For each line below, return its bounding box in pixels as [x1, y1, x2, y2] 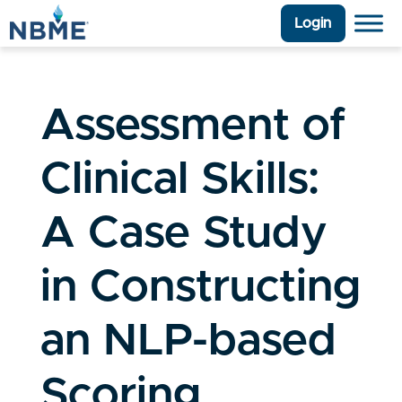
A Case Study [39, 211, 327, 257]
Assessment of [39, 103, 345, 149]
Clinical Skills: [39, 157, 319, 203]
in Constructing [39, 265, 361, 310]
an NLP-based [39, 319, 336, 364]
